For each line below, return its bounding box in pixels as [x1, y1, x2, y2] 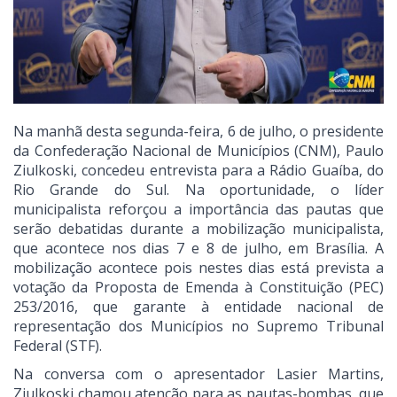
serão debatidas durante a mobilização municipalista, [13, 219, 384, 239]
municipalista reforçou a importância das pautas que [13, 199, 384, 220]
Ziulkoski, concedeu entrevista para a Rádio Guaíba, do [13, 160, 384, 181]
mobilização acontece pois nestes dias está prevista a [13, 258, 384, 278]
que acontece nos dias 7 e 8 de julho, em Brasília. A [13, 238, 384, 259]
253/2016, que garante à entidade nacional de [13, 297, 384, 317]
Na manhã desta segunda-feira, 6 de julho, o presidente [13, 121, 384, 142]
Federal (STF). [13, 336, 105, 356]
